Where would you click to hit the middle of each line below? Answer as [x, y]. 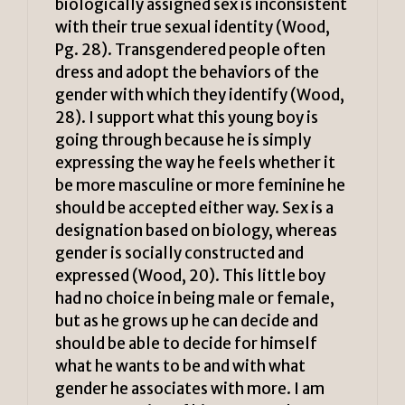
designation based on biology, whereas [196, 231]
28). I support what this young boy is [187, 118]
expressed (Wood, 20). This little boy [190, 276]
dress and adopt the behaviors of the [187, 73]
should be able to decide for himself [186, 344]
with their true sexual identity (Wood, [193, 28]
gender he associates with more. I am [190, 389]
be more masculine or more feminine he [200, 186]
